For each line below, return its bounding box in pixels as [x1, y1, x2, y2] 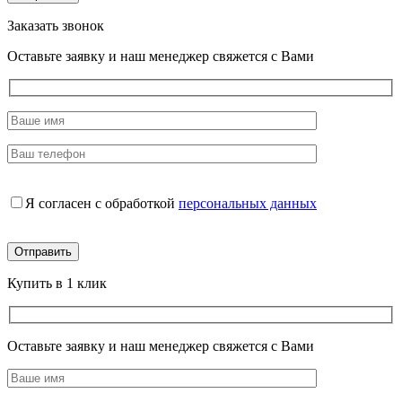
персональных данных [179, 196, 317, 212]
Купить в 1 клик [7, 275, 107, 292]
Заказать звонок [7, 18, 104, 34]
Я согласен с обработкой [25, 196, 179, 212]
